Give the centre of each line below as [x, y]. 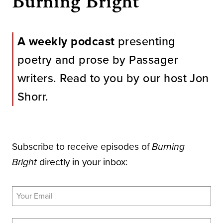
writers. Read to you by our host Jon [113, 78]
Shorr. [33, 96]
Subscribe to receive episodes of [82, 146]
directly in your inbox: [82, 162]
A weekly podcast [66, 41]
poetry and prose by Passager [98, 59]
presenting [145, 41]
